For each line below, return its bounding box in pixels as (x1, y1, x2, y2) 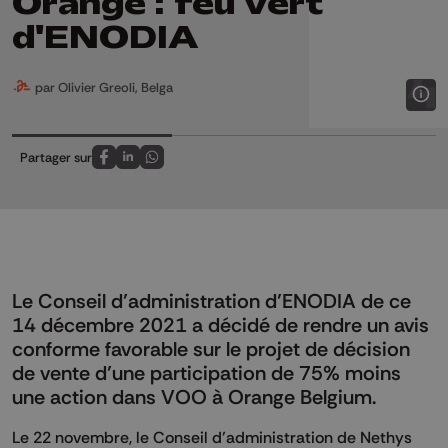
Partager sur (20, 149, 92, 166)
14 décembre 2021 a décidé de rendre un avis (12, 313, 429, 338)
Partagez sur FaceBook (102, 159, 237, 176)
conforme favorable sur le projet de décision (12, 337, 410, 362)
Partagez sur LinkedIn (126, 159, 251, 176)
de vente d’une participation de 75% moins (12, 361, 401, 386)
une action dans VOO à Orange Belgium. (12, 385, 376, 410)
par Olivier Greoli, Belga (32, 79, 173, 96)
